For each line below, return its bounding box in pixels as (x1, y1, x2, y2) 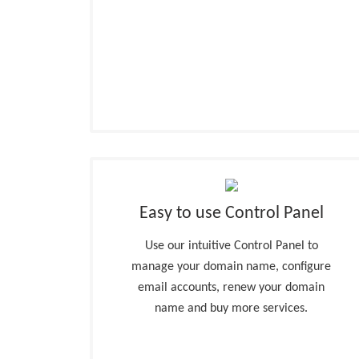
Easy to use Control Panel (139, 204, 324, 223)
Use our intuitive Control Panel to (144, 240, 318, 252)
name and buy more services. (155, 302, 309, 315)
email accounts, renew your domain (138, 281, 325, 294)
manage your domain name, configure (131, 260, 332, 273)
